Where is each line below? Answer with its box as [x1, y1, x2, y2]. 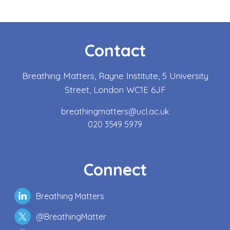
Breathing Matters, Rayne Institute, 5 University [22, 70, 208, 82]
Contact [84, 40, 146, 61]
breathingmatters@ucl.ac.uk [61, 106, 169, 117]
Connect [83, 159, 147, 180]
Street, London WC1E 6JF [64, 84, 166, 95]
